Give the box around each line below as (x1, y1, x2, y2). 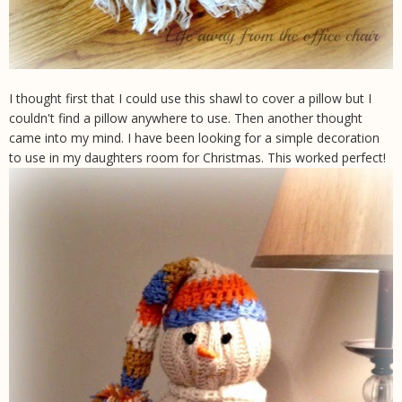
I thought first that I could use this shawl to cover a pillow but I (9, 90, 371, 108)
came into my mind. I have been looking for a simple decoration (9, 129, 380, 147)
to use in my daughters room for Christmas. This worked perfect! (9, 149, 386, 167)
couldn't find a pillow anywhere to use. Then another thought (9, 109, 363, 127)
